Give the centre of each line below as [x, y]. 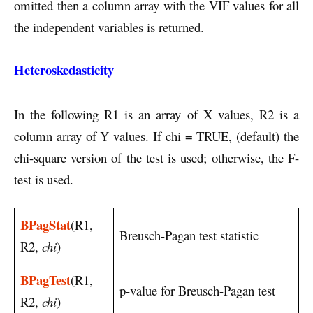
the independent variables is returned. [109, 27]
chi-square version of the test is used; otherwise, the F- [156, 158]
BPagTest [45, 280]
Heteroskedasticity [64, 70]
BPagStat [45, 225]
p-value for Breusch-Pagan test [197, 291]
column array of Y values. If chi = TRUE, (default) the [156, 136]
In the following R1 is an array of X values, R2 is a [156, 115]
